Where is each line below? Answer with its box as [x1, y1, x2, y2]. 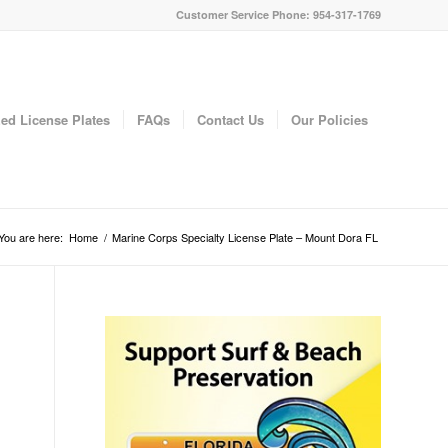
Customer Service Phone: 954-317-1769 [176, 7, 381, 22]
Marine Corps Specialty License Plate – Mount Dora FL [112, 229, 378, 245]
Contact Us [197, 110, 264, 129]
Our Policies [291, 110, 368, 129]
